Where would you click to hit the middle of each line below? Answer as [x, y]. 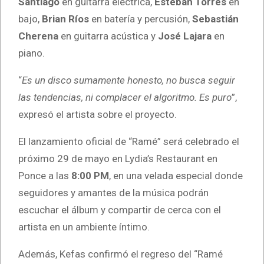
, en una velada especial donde [176, 176]
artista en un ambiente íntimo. [84, 227]
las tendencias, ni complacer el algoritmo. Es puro [125, 98]
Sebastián [215, 19]
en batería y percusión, [141, 19]
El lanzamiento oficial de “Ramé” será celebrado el [129, 142]
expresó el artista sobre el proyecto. [98, 115]
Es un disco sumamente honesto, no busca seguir [128, 80]
